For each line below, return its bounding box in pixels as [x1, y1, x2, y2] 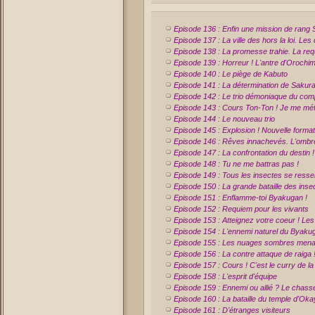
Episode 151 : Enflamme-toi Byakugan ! [174, 193, 307, 202]
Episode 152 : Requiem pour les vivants [174, 205, 309, 213]
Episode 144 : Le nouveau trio [174, 115, 275, 123]
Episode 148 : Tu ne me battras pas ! [174, 160, 299, 168]
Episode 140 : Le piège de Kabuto [174, 70, 288, 78]
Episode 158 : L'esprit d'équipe [174, 272, 277, 281]
